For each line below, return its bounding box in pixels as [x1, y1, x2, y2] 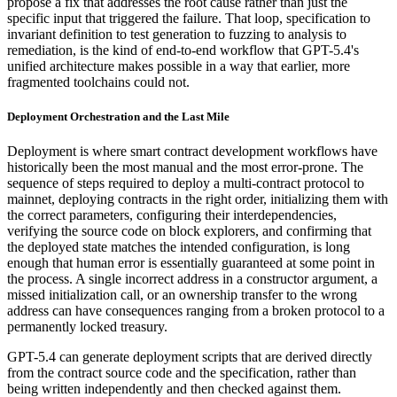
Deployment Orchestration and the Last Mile [7, 110, 230, 124]
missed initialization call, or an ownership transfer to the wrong [7, 287, 357, 303]
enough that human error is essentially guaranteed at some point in [7, 255, 375, 271]
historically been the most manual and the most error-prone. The [7, 160, 363, 175]
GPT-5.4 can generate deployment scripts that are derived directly [7, 349, 372, 365]
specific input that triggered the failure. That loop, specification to [7, 10, 370, 26]
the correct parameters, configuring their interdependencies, [7, 207, 337, 223]
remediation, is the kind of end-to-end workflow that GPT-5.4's [7, 42, 359, 58]
